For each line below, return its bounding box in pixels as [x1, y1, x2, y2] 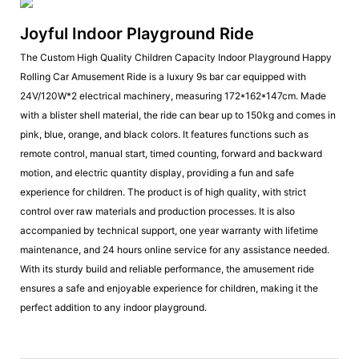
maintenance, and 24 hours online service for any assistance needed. [20, 243, 329, 256]
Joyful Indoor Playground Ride [20, 24, 254, 44]
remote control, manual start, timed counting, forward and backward [20, 147, 322, 159]
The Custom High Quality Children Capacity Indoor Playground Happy [20, 50, 332, 63]
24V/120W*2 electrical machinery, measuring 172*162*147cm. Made [20, 89, 326, 102]
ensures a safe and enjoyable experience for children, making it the [20, 281, 318, 294]
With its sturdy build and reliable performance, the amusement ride [20, 262, 314, 275]
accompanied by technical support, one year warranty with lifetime [20, 224, 318, 236]
